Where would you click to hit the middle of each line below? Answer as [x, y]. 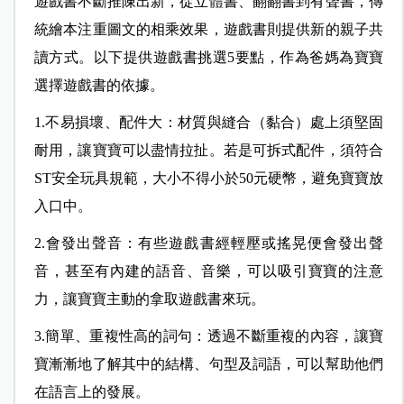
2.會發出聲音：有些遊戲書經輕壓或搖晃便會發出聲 [209, 243]
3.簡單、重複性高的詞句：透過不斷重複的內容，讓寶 [209, 336]
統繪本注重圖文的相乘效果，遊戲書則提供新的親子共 [209, 30]
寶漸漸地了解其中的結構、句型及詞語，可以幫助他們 [209, 364]
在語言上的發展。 [92, 392]
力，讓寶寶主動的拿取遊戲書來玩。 [149, 299]
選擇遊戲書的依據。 [99, 86]
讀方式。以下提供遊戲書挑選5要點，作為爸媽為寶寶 [209, 58]
